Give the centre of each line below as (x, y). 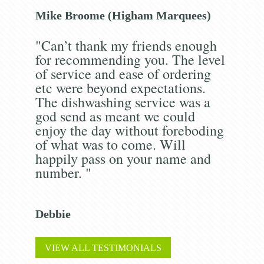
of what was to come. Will (110, 144)
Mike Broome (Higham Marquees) (123, 15)
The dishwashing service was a (123, 102)
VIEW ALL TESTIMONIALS (103, 247)
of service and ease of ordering (123, 73)
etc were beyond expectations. (120, 88)
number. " (63, 172)
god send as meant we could (115, 116)
